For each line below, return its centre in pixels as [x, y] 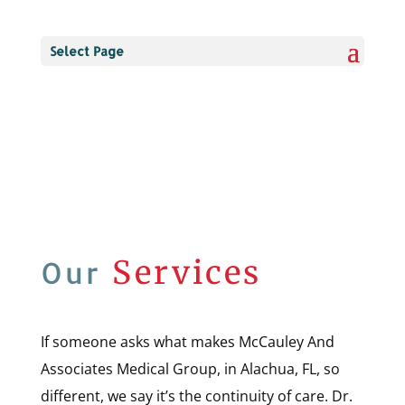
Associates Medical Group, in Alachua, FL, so [190, 369]
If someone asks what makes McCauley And [187, 342]
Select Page [86, 51]
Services [186, 273]
